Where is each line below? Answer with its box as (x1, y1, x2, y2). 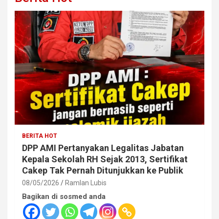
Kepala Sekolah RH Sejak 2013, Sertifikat (22, 153, 188, 164)
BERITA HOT (22, 132, 57, 139)
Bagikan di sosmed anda (22, 192, 106, 201)
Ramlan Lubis (65, 178, 107, 187)
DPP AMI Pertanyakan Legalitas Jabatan (22, 142, 184, 153)
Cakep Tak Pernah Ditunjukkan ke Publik (22, 165, 183, 175)
